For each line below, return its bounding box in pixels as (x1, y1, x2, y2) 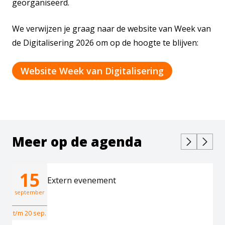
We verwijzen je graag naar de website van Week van (12, 23, 211, 34)
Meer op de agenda (12, 133, 142, 151)
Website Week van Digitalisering (21, 65, 164, 77)
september (15, 188, 45, 196)
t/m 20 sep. (13, 208, 46, 217)
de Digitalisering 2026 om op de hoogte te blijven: (12, 37, 198, 48)
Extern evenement (47, 175, 116, 186)
